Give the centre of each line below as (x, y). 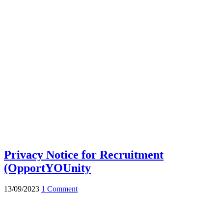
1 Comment (59, 189)
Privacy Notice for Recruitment (84, 154)
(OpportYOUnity (47, 168)
